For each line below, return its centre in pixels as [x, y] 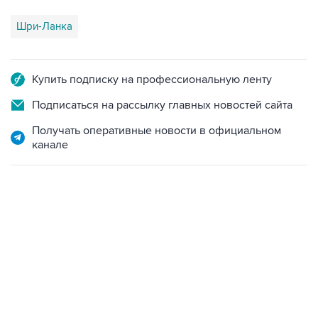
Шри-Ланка [44, 26]
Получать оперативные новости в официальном [157, 131]
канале [50, 145]
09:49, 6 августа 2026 [57, 242]
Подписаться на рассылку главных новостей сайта [162, 105]
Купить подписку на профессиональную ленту [152, 79]
